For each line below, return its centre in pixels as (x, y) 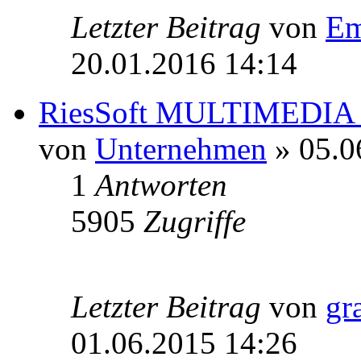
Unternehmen (181, 149)
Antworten (161, 185)
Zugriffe (195, 222)
